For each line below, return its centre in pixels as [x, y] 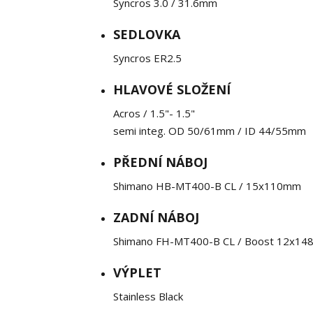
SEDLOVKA [147, 34]
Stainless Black [148, 296]
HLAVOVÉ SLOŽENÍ [172, 89]
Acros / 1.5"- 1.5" [154, 113]
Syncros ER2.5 [147, 58]
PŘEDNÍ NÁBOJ [160, 162]
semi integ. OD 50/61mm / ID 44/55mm [210, 131]
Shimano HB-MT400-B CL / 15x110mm [207, 186]
